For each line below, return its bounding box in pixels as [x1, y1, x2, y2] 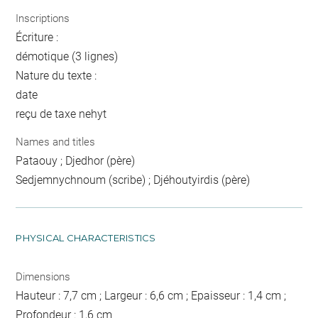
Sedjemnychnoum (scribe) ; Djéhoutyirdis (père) [16, 173, 251, 187]
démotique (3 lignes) [16, 49, 119, 63]
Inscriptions [16, 11, 70, 25]
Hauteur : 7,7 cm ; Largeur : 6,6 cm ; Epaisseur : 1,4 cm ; [16, 289, 287, 303]
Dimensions [16, 270, 71, 284]
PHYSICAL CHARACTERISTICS [16, 232, 156, 244]
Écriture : [16, 30, 59, 44]
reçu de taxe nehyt [16, 106, 107, 121]
